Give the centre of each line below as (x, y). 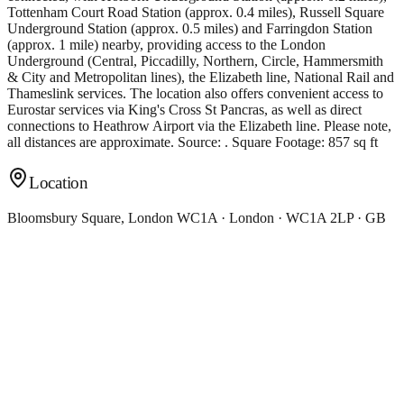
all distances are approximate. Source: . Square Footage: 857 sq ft (193, 142)
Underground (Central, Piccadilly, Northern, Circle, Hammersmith (195, 60)
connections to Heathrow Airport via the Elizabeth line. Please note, (199, 125)
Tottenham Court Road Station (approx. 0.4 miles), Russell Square (196, 12)
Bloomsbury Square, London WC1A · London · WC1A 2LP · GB (197, 218)
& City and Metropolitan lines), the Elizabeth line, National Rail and (201, 77)
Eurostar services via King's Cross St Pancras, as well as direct (184, 109)
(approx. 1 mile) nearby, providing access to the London (166, 44)
